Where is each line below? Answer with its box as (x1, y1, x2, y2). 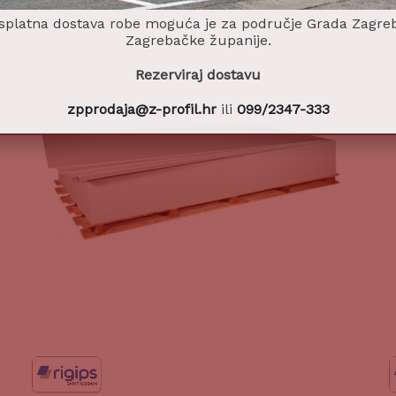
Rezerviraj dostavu (135, 65, 262, 83)
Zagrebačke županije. (125, 31, 271, 49)
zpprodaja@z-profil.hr (66, 100, 217, 118)
